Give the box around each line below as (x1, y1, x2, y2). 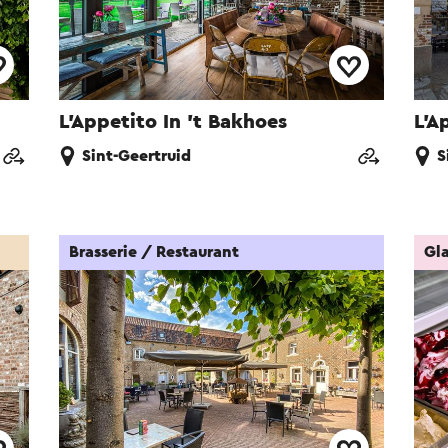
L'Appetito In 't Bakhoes (59, 112, 288, 133)
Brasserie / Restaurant (69, 244, 240, 261)
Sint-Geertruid (82, 148, 192, 165)
